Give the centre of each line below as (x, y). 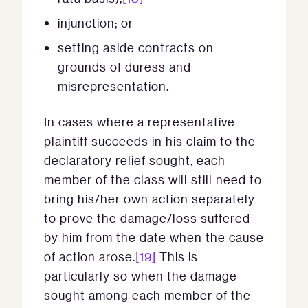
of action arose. (90, 256)
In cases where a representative (140, 122)
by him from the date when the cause (154, 237)
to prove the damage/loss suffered (147, 218)
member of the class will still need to (153, 179)
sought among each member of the (147, 295)
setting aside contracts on (136, 47)
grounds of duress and (124, 67)
